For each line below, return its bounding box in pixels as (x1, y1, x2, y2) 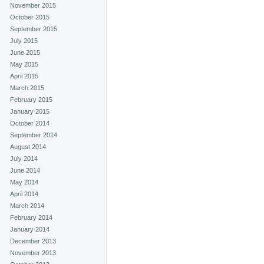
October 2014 (10, 120, 49, 127)
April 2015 (10, 72, 38, 80)
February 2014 (10, 214, 52, 221)
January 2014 (10, 226, 49, 233)
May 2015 (10, 61, 38, 68)
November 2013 (10, 249, 56, 256)
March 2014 (10, 202, 44, 209)
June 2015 (10, 49, 40, 56)
